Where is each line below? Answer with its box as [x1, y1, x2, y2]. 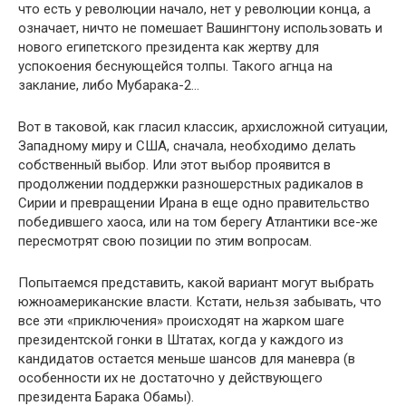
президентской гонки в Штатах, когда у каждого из [18, 331, 343, 348]
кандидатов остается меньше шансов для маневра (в [18, 350, 355, 367]
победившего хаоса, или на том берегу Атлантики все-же [18, 213, 378, 230]
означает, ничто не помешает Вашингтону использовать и [18, 19, 382, 36]
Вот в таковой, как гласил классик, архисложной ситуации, [18, 118, 388, 135]
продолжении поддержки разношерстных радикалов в [18, 175, 363, 192]
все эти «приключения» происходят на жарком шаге [18, 312, 344, 329]
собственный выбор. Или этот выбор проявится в [18, 156, 331, 173]
